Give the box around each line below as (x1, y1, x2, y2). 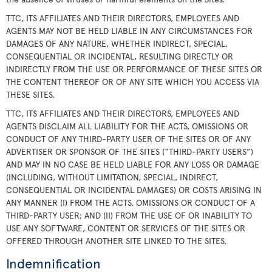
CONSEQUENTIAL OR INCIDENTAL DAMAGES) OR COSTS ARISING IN (6, 184, 262, 195)
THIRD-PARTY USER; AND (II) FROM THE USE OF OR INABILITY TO (6, 209, 252, 221)
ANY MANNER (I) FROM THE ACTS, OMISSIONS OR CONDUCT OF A (6, 197, 255, 208)
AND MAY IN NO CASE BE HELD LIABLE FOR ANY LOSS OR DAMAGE (6, 158, 259, 170)
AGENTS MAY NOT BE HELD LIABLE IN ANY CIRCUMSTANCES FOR (6, 25, 253, 36)
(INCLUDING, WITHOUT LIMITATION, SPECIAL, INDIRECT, (6, 171, 218, 183)
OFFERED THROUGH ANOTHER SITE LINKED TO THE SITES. (6, 235, 226, 246)
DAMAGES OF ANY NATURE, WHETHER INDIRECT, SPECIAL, (6, 38, 228, 49)
